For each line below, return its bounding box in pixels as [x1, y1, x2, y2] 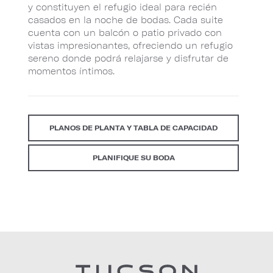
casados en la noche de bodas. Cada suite [28, 14, 223, 25]
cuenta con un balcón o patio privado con [28, 27, 222, 38]
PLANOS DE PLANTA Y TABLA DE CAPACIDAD [49, 123, 218, 132]
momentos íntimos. [28, 65, 115, 76]
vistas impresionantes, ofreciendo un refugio [28, 40, 233, 51]
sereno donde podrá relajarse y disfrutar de [28, 52, 229, 63]
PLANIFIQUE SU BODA [92, 153, 175, 161]
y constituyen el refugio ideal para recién [28, 1, 217, 12]
